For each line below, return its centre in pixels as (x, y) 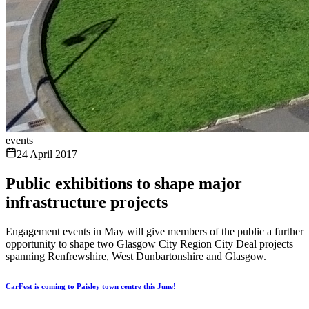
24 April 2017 (47, 154)
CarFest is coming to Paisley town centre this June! (91, 286)
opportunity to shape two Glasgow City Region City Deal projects (149, 243)
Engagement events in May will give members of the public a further (154, 231)
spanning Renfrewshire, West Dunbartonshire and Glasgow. (136, 256)
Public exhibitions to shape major (124, 183)
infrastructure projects (87, 202)
